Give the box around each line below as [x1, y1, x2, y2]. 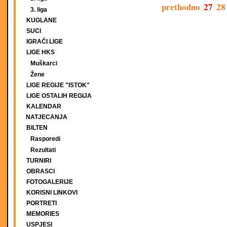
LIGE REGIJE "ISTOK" [26, 82, 90, 89]
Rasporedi [30, 135, 60, 142]
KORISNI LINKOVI [26, 189, 78, 196]
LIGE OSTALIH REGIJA [26, 92, 92, 99]
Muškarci [30, 60, 57, 67]
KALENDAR [26, 103, 61, 110]
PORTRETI [26, 200, 57, 207]
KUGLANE [26, 17, 57, 24]
